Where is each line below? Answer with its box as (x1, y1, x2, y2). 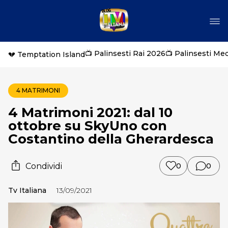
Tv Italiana (8, 186, 46, 195)
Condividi (25, 161, 62, 171)
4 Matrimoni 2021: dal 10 (8, 104, 173, 121)
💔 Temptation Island (8, 50, 85, 59)
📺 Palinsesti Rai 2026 (85, 49, 165, 58)
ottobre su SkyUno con (8, 118, 167, 134)
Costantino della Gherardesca (8, 131, 214, 147)
